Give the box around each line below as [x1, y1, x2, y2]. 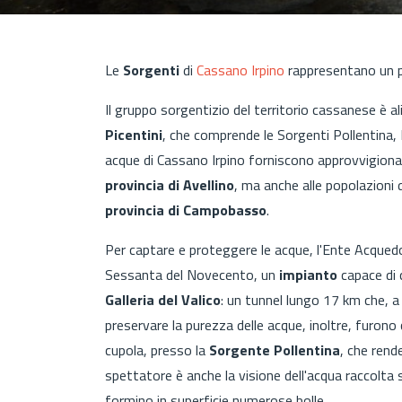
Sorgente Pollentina [209, 338, 340, 361]
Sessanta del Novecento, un [105, 263, 275, 285]
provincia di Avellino [105, 173, 234, 196]
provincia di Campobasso [105, 198, 267, 221]
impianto [275, 263, 341, 285]
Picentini [105, 123, 162, 145]
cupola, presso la [105, 338, 209, 361]
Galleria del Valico [105, 288, 221, 310]
